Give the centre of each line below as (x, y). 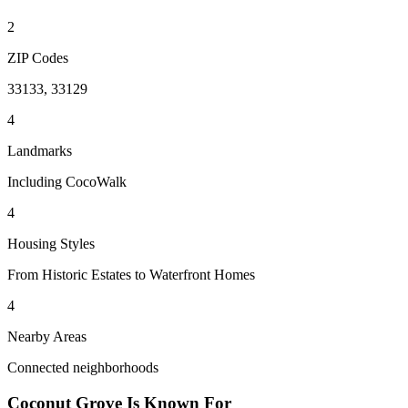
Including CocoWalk (67, 182)
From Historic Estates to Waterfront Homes (131, 275)
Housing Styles (51, 244)
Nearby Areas (47, 337)
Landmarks (40, 151)
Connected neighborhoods (83, 368)
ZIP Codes (38, 58)
